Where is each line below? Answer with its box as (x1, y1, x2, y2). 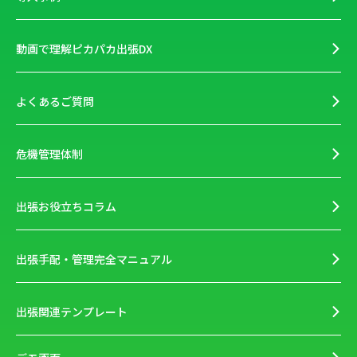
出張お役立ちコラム (16, 198, 116, 214)
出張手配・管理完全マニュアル (16, 250, 172, 267)
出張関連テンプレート (16, 303, 127, 320)
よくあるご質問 (16, 92, 94, 109)
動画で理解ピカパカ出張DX (16, 40, 152, 57)
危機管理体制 (16, 145, 83, 162)
